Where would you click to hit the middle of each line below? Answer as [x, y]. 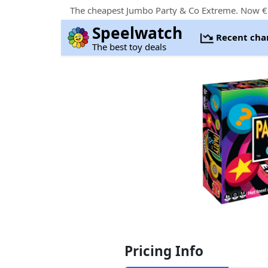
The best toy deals [130, 47]
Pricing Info [164, 251]
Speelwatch [138, 33]
